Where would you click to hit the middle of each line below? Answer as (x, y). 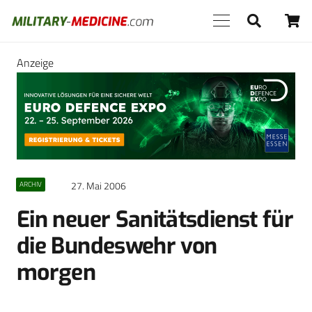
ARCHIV (30, 185)
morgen (56, 273)
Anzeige (35, 63)
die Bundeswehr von (117, 246)
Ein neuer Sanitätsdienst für (155, 220)
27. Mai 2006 (99, 186)
